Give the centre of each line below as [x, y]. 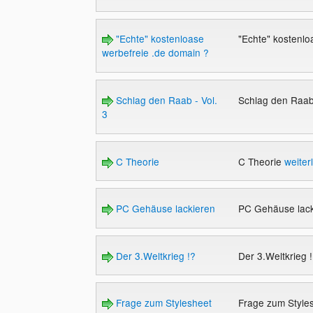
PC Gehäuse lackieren [164, 209]
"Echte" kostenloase [158, 39]
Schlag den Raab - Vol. [165, 100]
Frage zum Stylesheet [162, 303]
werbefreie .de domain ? [155, 53]
